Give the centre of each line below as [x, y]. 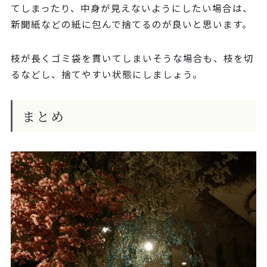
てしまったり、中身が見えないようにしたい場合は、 [131, 8]
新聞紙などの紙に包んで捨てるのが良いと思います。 [131, 24]
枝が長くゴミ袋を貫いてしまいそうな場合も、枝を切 [132, 58]
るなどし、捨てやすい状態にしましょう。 [106, 74]
